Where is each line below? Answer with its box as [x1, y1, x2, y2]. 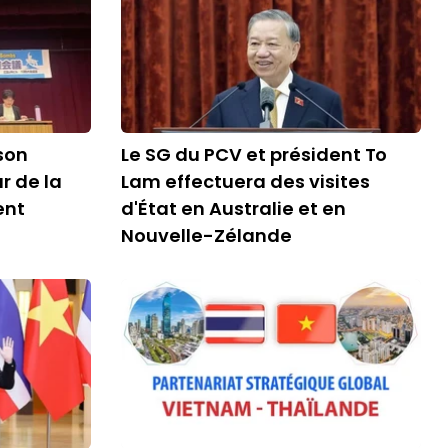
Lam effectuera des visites [121, 169, 370, 194]
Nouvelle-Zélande [121, 223, 292, 248]
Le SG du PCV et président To [121, 142, 387, 167]
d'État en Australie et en [121, 196, 346, 221]
